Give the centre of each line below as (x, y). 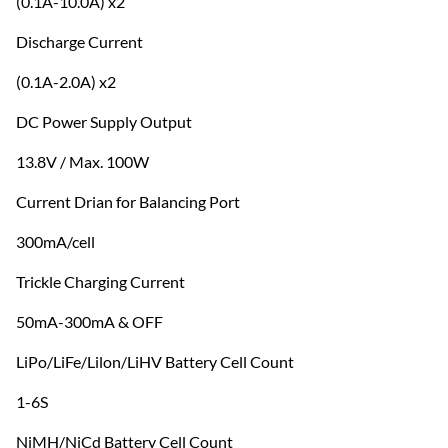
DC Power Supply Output (104, 122)
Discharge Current (79, 42)
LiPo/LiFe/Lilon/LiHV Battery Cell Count (155, 362)
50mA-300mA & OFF (89, 322)
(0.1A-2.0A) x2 (66, 82)
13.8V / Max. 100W (82, 162)
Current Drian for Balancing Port (128, 202)
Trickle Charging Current (100, 282)
